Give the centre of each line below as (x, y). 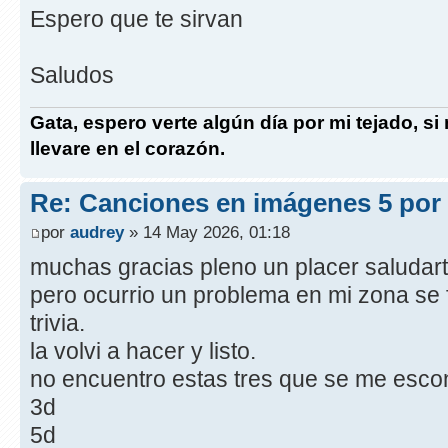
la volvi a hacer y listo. (143, 351)
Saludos (72, 75)
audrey (97, 232)
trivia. (57, 323)
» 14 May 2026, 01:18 (207, 232)
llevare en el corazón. (127, 148)
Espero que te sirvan (136, 19)
